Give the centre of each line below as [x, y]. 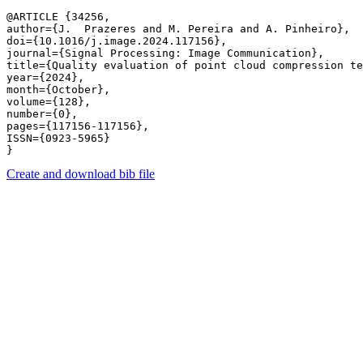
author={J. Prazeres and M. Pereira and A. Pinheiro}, [178, 29]
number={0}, [42, 114]
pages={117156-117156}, [78, 126]
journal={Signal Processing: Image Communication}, [165, 53]
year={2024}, [45, 77]
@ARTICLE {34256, [58, 17]
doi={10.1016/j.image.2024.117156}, [117, 41]
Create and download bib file [81, 174]
